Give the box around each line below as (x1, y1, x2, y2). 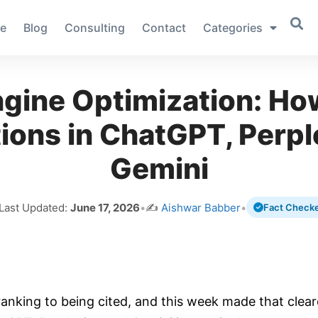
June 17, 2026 (70, 200, 140, 214)
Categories (202, 21, 263, 35)
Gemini (109, 151, 209, 187)
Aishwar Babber (161, 200, 241, 214)
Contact (141, 21, 186, 35)
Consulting (64, 21, 125, 35)
